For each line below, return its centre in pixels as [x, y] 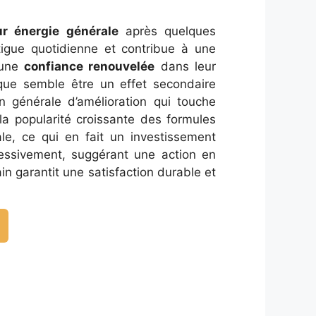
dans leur [186, 66]
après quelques [167, 31]
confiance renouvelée [90, 66]
